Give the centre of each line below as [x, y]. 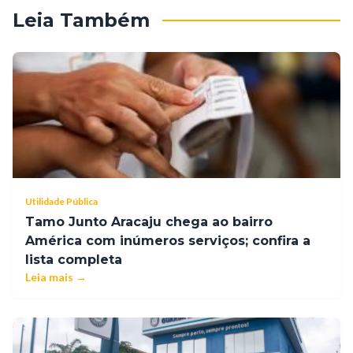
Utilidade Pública [61, 202]
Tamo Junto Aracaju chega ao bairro [149, 222]
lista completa [74, 260]
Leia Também [81, 20]
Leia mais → [56, 277]
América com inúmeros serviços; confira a [168, 241]
